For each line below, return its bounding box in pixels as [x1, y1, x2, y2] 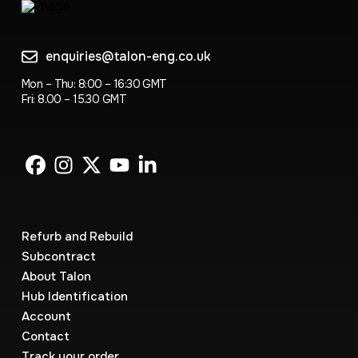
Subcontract [21, 249, 96, 265]
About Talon [21, 268, 91, 284]
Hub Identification [21, 288, 128, 304]
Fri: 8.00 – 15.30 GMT [21, 92, 127, 106]
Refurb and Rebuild [21, 229, 133, 245]
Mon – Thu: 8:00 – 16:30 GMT [21, 77, 167, 91]
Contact [21, 328, 70, 344]
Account [21, 308, 71, 324]
